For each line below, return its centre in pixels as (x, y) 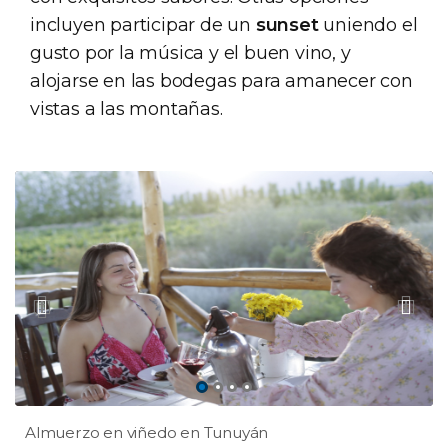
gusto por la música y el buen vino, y (190, 53)
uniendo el (368, 25)
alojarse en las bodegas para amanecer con (221, 81)
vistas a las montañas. (126, 109)
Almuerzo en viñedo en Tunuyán (147, 433)
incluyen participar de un (143, 25)
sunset (287, 25)
